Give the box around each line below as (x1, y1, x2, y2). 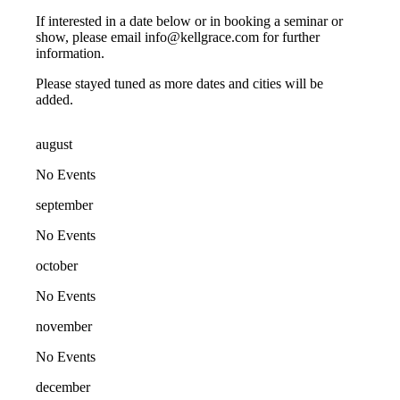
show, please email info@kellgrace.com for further (36, 29, 321, 45)
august (36, 136, 73, 152)
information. (36, 45, 105, 61)
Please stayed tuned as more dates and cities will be (36, 75, 324, 91)
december (36, 379, 91, 395)
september (36, 196, 94, 212)
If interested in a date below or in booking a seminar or (36, 12, 344, 29)
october (36, 257, 79, 273)
